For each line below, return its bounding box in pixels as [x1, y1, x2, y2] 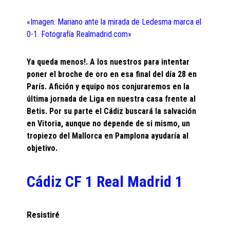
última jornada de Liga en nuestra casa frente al [27, 94, 196, 104]
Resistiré [27, 209, 60, 220]
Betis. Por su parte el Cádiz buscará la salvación [27, 106, 197, 116]
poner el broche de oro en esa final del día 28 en [27, 69, 197, 79]
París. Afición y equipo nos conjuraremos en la [27, 82, 190, 91]
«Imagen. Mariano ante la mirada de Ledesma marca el [27, 17, 202, 27]
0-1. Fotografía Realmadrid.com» [27, 29, 132, 39]
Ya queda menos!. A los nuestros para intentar [27, 57, 190, 67]
